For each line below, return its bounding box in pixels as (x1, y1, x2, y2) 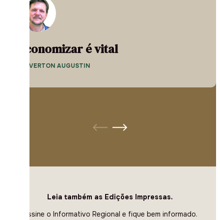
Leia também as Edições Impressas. (47, 192, 173, 202)
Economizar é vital (19, 41, 118, 57)
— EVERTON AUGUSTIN (19, 62, 90, 70)
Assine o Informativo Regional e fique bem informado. (23, 210, 197, 219)
